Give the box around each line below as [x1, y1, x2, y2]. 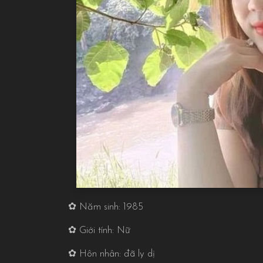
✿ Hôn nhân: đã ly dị [68, 248, 155, 259]
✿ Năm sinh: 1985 [68, 201, 143, 212]
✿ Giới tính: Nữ [68, 225, 130, 235]
